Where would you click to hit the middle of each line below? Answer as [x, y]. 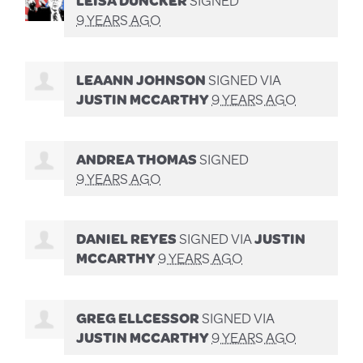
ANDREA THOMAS [137, 158]
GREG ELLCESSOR [138, 317]
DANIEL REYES [127, 238]
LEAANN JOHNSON [141, 79]
